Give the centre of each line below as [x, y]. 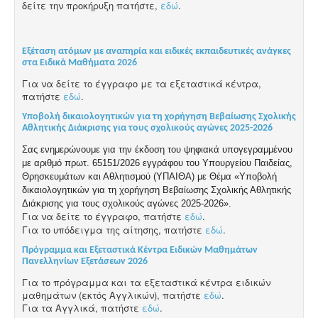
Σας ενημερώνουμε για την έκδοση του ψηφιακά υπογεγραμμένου [157, 150]
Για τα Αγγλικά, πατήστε [82, 308]
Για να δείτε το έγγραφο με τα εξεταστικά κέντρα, [142, 84]
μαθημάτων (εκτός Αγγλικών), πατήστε [113, 295]
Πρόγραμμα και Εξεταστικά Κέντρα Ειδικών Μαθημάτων [140, 251]
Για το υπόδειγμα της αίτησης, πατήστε [114, 230]
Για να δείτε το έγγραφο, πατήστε [103, 216]
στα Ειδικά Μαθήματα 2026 [79, 63]
